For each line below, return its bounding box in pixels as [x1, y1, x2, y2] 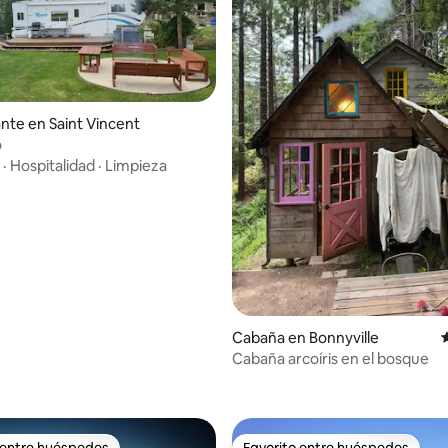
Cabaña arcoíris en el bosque [232, 349, 429, 369]
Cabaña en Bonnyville [232, 328, 379, 348]
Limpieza [105, 155, 167, 175]
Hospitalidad [10, 155, 95, 175]
